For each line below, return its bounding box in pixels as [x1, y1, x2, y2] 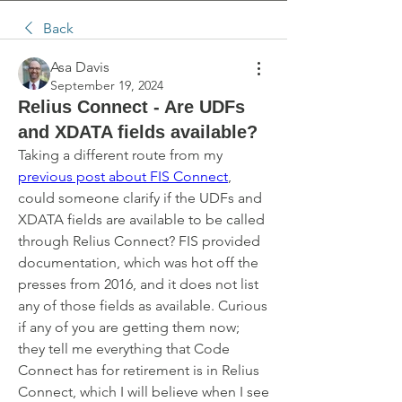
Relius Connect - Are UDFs [18, 97, 245, 117]
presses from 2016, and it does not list [18, 275, 258, 293]
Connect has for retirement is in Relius [18, 362, 259, 379]
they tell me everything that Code [18, 340, 230, 357]
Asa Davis [50, 58, 109, 75]
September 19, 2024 [50, 77, 163, 93]
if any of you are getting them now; [18, 319, 240, 336]
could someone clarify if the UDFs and [18, 189, 262, 206]
